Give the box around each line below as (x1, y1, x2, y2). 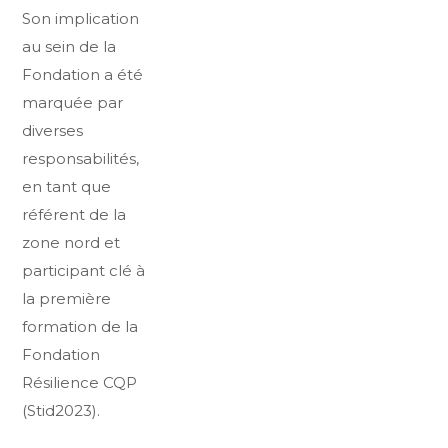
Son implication (22, 9, 140, 28)
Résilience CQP (22, 373, 138, 392)
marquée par (22, 93, 124, 112)
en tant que (22, 177, 112, 196)
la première (22, 289, 112, 308)
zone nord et (22, 233, 121, 252)
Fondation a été (22, 65, 144, 84)
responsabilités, (22, 149, 140, 168)
